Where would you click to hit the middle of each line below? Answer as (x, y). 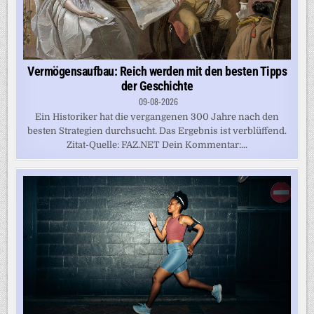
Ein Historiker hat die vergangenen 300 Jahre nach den (157, 117)
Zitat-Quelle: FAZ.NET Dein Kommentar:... (157, 145)
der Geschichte (157, 86)
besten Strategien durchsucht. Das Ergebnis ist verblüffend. (157, 131)
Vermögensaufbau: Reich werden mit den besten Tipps (157, 71)
